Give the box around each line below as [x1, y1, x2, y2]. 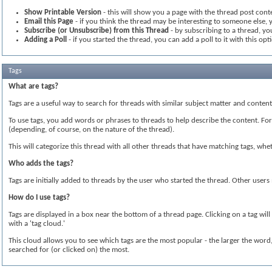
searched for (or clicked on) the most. [8, 246, 129, 254]
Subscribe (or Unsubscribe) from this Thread [24, 27, 169, 35]
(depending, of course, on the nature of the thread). [8, 126, 174, 134]
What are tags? [8, 83, 58, 90]
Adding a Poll [24, 36, 67, 44]
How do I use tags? [8, 194, 70, 202]
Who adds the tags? [8, 160, 73, 168]
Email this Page [24, 18, 73, 25]
